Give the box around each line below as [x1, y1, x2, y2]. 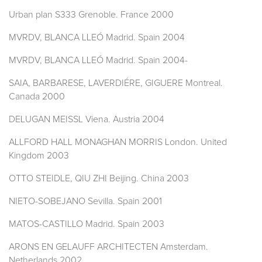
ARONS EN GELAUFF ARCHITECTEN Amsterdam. [9, 242, 208, 252]
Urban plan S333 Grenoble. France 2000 [9, 10, 174, 20]
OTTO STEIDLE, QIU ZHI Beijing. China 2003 [9, 174, 189, 184]
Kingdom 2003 [9, 151, 69, 161]
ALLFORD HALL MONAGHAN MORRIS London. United [9, 137, 227, 147]
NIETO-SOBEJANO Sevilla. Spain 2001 [9, 196, 162, 206]
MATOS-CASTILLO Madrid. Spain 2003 [9, 219, 164, 229]
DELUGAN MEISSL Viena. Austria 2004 [9, 115, 164, 125]
